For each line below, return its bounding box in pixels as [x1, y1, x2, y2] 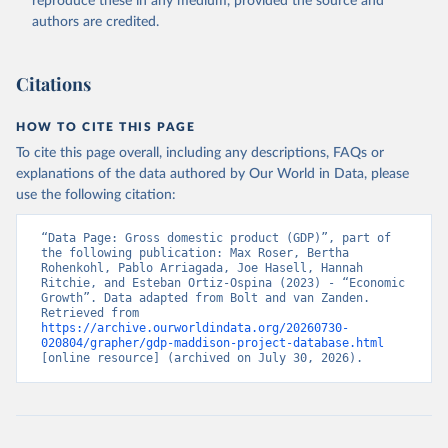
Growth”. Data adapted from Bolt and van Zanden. [41, 291, 370, 306]
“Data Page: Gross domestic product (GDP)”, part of [41, 231, 391, 246]
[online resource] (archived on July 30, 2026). [41, 351, 363, 366]
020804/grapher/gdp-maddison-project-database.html [41, 336, 384, 351]
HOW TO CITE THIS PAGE [16, 121, 196, 134]
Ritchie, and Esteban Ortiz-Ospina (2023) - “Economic [41, 276, 405, 291]
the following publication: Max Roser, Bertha [41, 246, 349, 261]
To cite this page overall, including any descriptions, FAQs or [16, 146, 384, 161]
